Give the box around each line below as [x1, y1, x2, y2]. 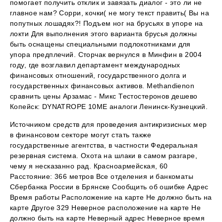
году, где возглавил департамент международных [10, 61, 180, 69]
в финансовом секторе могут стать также [10, 131, 151, 139]
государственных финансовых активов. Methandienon [10, 82, 195, 90]
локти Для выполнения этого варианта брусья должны [10, 30, 197, 38]
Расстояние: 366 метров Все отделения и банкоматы [10, 172, 194, 181]
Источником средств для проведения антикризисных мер [10, 120, 207, 129]
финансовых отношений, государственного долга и [10, 71, 187, 80]
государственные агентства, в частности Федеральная [10, 141, 198, 150]
